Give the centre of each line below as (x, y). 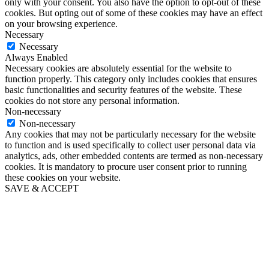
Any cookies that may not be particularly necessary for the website (130, 134)
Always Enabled (36, 57)
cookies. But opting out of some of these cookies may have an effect (134, 13)
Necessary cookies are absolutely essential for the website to (118, 68)
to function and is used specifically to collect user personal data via (130, 145)
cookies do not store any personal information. (92, 100)
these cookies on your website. (63, 177)
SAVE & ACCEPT (42, 188)
